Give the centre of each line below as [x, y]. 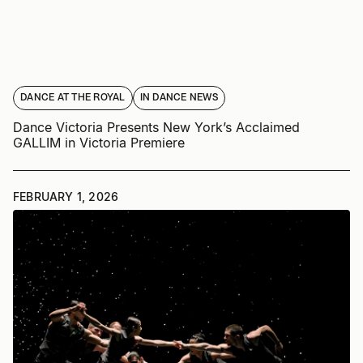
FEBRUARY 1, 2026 [66, 197]
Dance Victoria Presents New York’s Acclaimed [156, 128]
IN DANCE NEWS [179, 98]
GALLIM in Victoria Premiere [99, 143]
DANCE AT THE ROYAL [73, 98]
